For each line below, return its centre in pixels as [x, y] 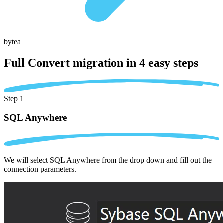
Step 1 [14, 99]
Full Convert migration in [72, 62]
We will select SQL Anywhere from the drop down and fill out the [108, 160]
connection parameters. [40, 169]
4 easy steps [169, 62]
